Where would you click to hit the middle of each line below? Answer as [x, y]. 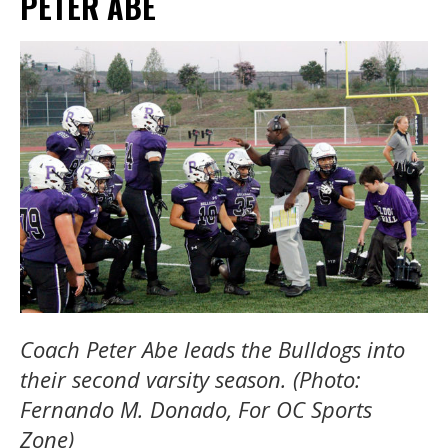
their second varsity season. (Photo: [190, 378]
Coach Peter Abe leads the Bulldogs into [212, 348]
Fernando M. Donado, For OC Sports [196, 408]
